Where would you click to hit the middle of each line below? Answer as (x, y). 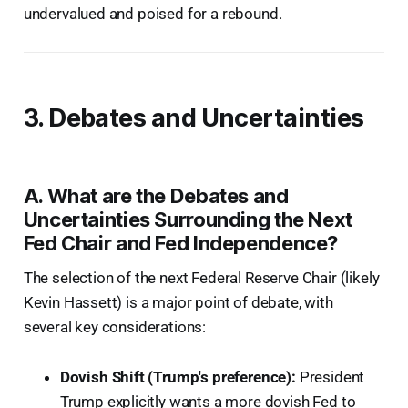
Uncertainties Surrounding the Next (188, 219)
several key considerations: (115, 326)
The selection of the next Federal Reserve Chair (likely (201, 277)
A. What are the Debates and (156, 195)
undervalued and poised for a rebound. (153, 13)
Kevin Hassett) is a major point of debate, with (178, 302)
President (330, 377)
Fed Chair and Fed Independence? (181, 243)
